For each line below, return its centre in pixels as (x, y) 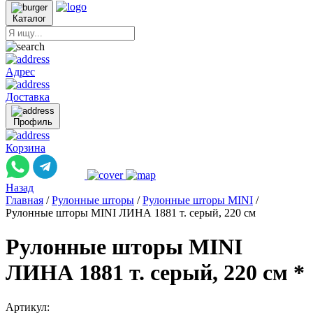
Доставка (28, 97)
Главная (24, 200)
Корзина (26, 148)
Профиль (33, 122)
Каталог (29, 19)
